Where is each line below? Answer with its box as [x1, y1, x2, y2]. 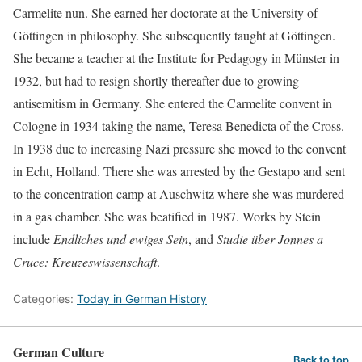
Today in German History [77, 291, 207, 305]
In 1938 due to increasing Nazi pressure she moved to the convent [13, 139, 346, 157]
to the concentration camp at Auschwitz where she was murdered [13, 184, 344, 202]
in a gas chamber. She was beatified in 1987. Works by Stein [13, 207, 321, 225]
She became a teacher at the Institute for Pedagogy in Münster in [13, 48, 339, 66]
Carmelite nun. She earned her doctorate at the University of [13, 3, 318, 21]
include [13, 229, 53, 247]
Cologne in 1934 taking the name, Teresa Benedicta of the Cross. [13, 116, 344, 134]
